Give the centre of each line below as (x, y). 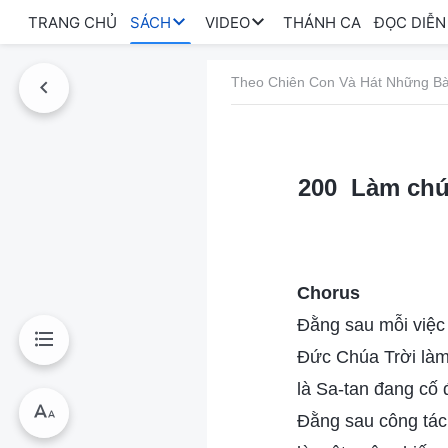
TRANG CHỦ (72, 22)
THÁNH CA (321, 22)
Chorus (328, 293)
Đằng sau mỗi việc (371, 325)
